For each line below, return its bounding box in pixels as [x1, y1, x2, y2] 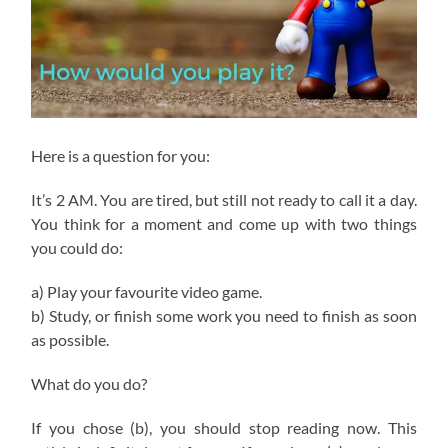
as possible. [31, 330, 110, 350]
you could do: [31, 238, 124, 258]
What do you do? [31, 374, 148, 394]
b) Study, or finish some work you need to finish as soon [31, 306, 417, 326]
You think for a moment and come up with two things [31, 214, 417, 234]
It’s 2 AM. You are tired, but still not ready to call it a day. [31, 190, 417, 210]
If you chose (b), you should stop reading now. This [31, 418, 417, 438]
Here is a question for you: [31, 146, 211, 166]
